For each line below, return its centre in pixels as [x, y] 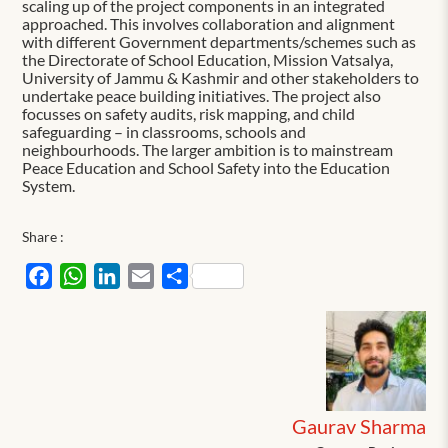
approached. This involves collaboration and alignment [209, 23]
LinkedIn [150, 274]
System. [49, 185]
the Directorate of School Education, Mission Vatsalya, [208, 59]
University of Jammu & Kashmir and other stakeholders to [221, 77]
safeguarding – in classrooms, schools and [164, 131]
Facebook [86, 274]
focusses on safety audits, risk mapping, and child [189, 113]
